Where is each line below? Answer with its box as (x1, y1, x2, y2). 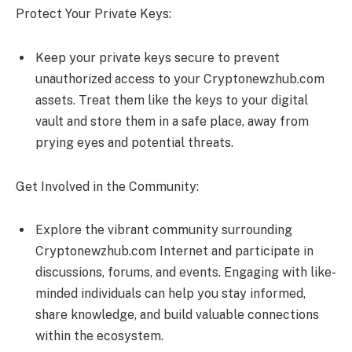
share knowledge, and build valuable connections (35, 307, 319, 323)
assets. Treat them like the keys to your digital (35, 92, 308, 108)
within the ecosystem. (35, 328, 163, 344)
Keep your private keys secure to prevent (35, 49, 280, 65)
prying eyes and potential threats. (35, 134, 233, 150)
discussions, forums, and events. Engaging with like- (35, 265, 336, 280)
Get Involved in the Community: (16, 178, 199, 194)
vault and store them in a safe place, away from (35, 113, 309, 129)
